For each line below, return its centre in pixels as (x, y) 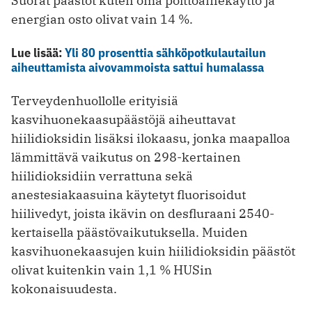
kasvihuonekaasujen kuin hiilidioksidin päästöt (153, 251)
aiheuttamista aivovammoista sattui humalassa (138, 68)
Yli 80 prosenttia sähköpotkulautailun (165, 53)
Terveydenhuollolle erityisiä (95, 101)
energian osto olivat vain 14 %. (102, 19)
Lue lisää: (38, 53)
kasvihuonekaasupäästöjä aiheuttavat (123, 120)
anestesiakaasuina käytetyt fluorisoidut (128, 195)
